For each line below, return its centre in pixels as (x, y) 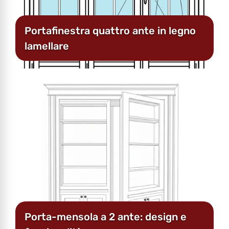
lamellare (47, 46)
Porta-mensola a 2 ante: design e (106, 216)
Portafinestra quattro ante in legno (110, 30)
